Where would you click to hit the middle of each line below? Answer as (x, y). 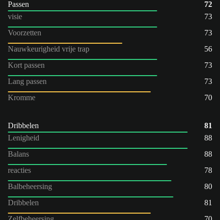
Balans (18, 154)
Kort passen (26, 65)
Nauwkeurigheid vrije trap (49, 49)
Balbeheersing (30, 186)
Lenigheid (24, 137)
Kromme (22, 97)
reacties (19, 170)
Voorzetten (25, 32)
